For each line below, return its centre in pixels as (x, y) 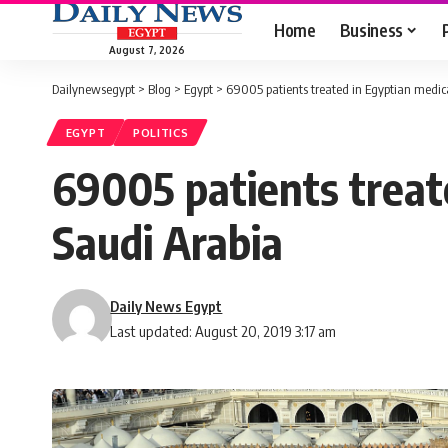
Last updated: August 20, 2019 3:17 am (223, 331)
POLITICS (160, 133)
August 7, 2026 (147, 49)
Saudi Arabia (167, 242)
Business (371, 29)
